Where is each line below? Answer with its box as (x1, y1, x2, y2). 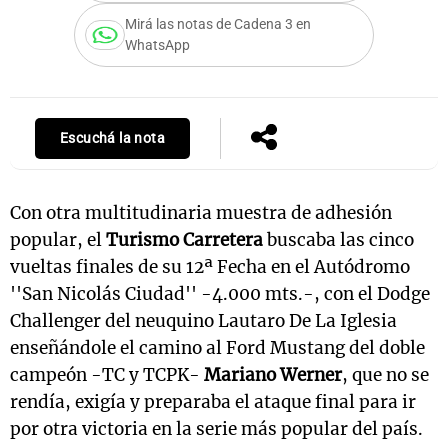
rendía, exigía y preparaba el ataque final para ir (10, 391, 416, 414)
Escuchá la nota (60, 130, 165, 148)
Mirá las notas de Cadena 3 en (125, 16, 311, 34)
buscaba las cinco (263, 229, 414, 252)
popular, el (10, 229, 106, 252)
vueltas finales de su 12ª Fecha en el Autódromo (10, 256, 410, 279)
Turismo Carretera (106, 229, 263, 252)
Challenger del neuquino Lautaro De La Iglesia (10, 310, 397, 333)
